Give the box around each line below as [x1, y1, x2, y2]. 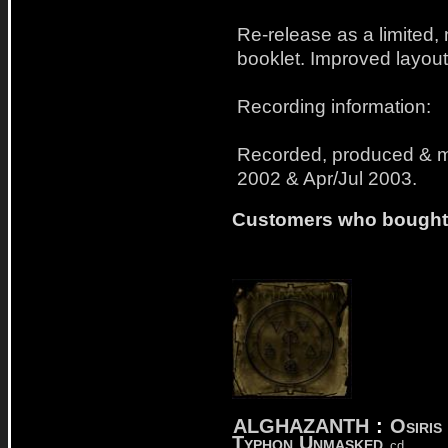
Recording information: [237, 95, 431, 117]
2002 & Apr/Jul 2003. [237, 167, 417, 189]
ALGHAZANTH [233, 414, 369, 437]
